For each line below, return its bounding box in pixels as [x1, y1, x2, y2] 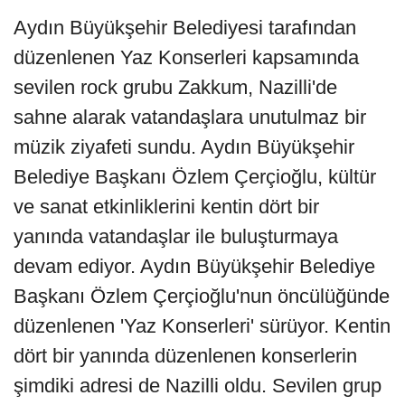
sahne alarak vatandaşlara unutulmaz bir [14, 105, 366, 128]
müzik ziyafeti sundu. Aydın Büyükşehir [14, 135, 354, 158]
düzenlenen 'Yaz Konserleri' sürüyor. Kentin [14, 314, 391, 337]
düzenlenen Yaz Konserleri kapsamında [14, 45, 359, 69]
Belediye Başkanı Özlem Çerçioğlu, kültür [14, 165, 376, 188]
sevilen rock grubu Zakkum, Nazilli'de [14, 75, 337, 99]
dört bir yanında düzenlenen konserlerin [14, 344, 357, 367]
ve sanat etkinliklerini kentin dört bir [14, 194, 319, 218]
